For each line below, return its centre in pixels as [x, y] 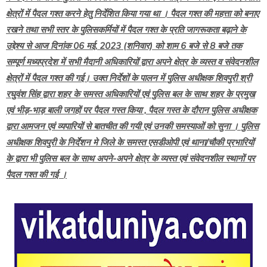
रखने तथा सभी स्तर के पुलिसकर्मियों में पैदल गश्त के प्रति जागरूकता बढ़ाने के [126, 30]
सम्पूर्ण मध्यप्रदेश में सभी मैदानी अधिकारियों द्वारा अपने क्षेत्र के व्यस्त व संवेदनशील [132, 62]
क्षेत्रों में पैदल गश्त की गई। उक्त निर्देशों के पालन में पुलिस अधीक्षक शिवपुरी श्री [129, 78]
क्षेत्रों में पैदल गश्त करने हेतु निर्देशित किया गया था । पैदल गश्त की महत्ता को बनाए [132, 13]
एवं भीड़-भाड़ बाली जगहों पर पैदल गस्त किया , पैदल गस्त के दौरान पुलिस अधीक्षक [131, 110]
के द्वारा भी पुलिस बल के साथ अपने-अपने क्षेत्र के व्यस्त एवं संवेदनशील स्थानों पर [131, 158]
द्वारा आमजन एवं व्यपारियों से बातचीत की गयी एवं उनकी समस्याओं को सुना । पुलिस [132, 126]
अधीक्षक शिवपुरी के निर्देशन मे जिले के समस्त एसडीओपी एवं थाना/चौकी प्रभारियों [130, 142]
